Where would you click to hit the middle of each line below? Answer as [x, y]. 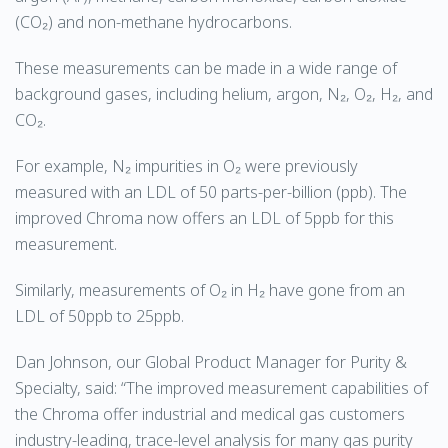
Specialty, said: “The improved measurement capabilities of [221, 388]
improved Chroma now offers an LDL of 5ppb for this [204, 218]
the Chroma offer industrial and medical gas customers [210, 414]
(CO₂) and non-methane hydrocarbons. [153, 22]
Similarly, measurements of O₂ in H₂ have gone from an [210, 290]
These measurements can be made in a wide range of [206, 68]
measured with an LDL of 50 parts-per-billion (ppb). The [211, 192]
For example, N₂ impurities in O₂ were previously [186, 166]
